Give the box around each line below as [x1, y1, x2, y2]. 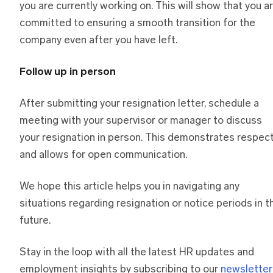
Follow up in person [19, 67, 116, 78]
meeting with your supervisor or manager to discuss [19, 116, 262, 127]
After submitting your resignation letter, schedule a [19, 99, 259, 110]
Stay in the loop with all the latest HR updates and [19, 247, 254, 258]
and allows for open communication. [19, 150, 187, 161]
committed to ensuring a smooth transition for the [19, 18, 255, 29]
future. [19, 216, 51, 227]
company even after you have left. [19, 35, 177, 46]
